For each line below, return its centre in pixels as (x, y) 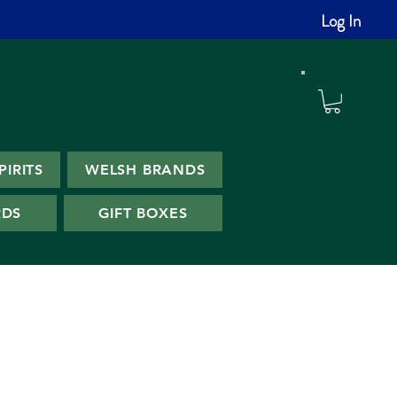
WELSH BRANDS (145, 170)
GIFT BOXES (143, 213)
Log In (340, 21)
